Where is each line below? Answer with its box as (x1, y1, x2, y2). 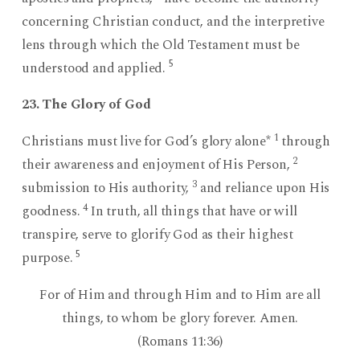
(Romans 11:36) (137, 331, 223, 352)
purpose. (21, 247, 76, 269)
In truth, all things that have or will (88, 201, 297, 223)
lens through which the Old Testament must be (21, 34, 300, 55)
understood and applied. (21, 57, 169, 79)
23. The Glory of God (21, 94, 151, 116)
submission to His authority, (21, 178, 193, 199)
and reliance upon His (196, 178, 330, 199)
